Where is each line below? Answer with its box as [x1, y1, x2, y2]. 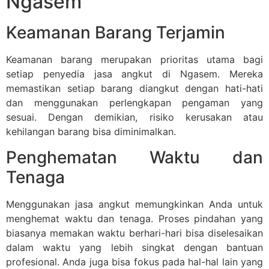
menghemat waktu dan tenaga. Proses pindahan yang [6, 212, 263, 225]
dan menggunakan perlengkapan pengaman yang [6, 97, 263, 109]
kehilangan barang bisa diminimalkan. [6, 125, 176, 138]
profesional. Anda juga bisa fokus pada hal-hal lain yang [6, 255, 263, 268]
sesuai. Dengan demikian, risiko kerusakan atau [6, 111, 263, 124]
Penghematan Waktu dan [6, 147, 263, 168]
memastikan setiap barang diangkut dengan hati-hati [6, 82, 263, 95]
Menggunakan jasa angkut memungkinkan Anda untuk [6, 198, 263, 210]
